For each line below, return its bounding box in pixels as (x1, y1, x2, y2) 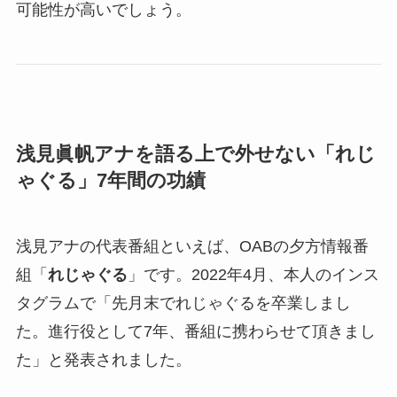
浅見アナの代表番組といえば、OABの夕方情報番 (15, 237, 369, 255)
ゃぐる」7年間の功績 (15, 169, 206, 191)
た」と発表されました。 (15, 350, 191, 369)
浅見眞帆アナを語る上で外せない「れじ (15, 143, 376, 165)
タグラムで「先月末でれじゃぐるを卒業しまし (15, 293, 351, 312)
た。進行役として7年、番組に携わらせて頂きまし (15, 322, 376, 340)
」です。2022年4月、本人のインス (127, 265, 379, 284)
